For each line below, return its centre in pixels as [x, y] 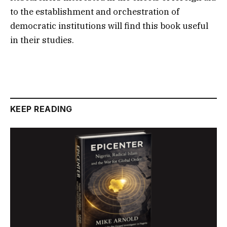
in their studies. [42, 40]
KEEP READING [41, 109]
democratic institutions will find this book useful [109, 26]
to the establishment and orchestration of [95, 11]
